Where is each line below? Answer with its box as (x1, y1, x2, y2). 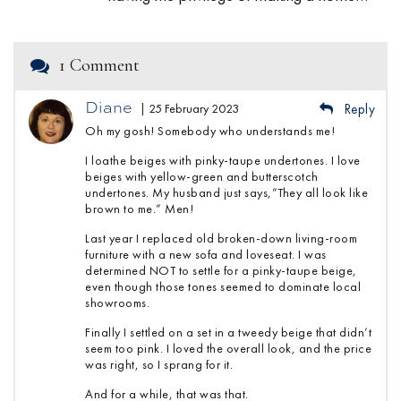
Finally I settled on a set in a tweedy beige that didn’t (85, 324, 371, 341)
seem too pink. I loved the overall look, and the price (85, 340, 371, 357)
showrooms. (85, 294, 149, 311)
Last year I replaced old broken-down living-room (85, 230, 357, 247)
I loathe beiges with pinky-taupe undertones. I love (85, 152, 361, 169)
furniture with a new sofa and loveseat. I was (85, 246, 327, 263)
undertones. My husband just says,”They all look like (85, 184, 368, 201)
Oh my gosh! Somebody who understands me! (85, 123, 335, 140)
